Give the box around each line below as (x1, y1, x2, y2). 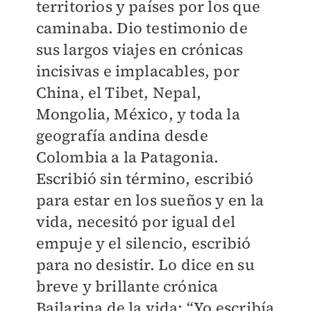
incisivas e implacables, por (35, 60, 240, 82)
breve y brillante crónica (35, 276, 219, 297)
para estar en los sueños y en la (35, 190, 264, 211)
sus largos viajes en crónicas (35, 39, 244, 60)
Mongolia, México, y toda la (35, 103, 240, 125)
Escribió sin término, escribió (35, 168, 254, 190)
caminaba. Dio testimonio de (35, 17, 248, 39)
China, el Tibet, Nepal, (35, 82, 202, 103)
